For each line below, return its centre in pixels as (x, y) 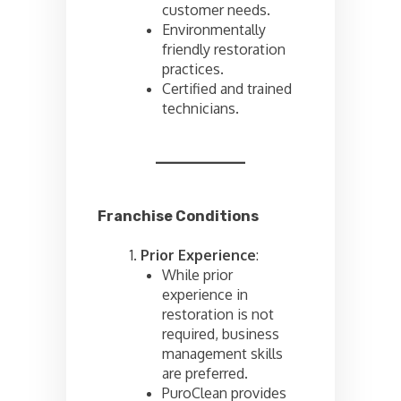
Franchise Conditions (178, 216)
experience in (205, 294)
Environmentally (214, 29)
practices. (193, 68)
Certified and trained (227, 88)
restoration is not (218, 314)
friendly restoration (224, 49)
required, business (221, 333)
